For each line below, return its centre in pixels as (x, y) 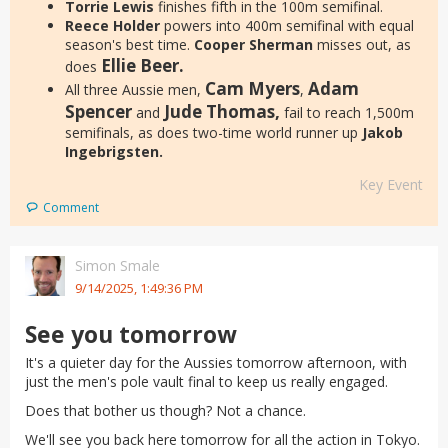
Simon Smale (117, 265)
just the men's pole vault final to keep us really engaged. (206, 381)
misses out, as (364, 44)
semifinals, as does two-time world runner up (213, 132)
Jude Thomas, (222, 111)
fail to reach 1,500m (347, 112)
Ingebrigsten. (114, 151)
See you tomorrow (131, 334)
